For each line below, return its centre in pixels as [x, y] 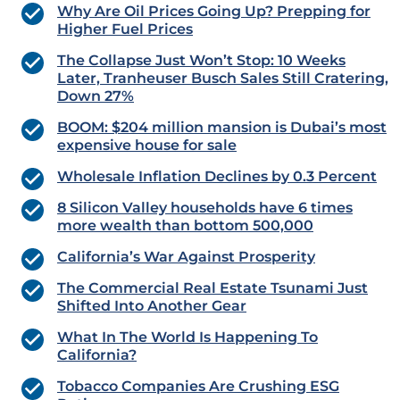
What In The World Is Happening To [187, 337]
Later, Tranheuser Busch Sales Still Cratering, [223, 79]
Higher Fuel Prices [125, 29]
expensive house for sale [147, 146]
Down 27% [96, 96]
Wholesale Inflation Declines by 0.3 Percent [217, 177]
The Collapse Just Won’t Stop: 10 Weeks [201, 61]
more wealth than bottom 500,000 [185, 226]
